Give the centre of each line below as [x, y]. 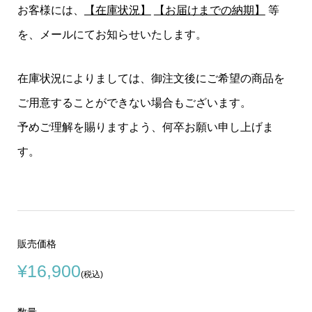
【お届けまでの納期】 [209, 10]
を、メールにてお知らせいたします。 [112, 35]
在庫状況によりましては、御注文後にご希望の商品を [151, 79]
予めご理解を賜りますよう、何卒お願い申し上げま [145, 127]
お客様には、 [50, 10]
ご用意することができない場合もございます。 [134, 103]
